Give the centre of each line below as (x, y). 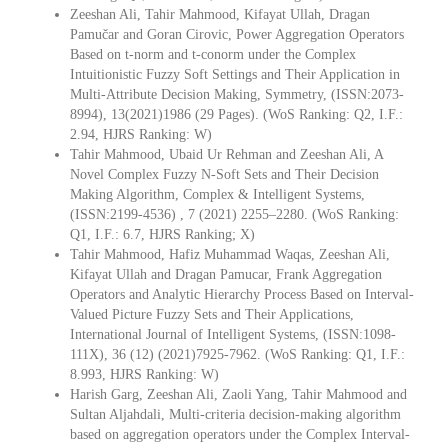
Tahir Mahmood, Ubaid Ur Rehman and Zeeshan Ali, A (226, 154)
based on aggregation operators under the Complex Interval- (240, 434)
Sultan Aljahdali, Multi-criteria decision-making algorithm (235, 414)
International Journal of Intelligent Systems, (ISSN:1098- (233, 334)
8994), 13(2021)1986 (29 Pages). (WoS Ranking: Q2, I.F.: (236, 114)
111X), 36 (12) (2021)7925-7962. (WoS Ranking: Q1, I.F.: (237, 354)
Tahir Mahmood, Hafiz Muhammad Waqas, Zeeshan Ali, (230, 254)
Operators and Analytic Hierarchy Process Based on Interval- (242, 294)
